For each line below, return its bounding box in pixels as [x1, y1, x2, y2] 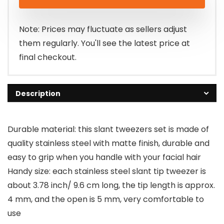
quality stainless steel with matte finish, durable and [7, 137, 209, 149]
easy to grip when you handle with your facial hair [7, 151, 201, 163]
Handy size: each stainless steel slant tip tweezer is [7, 165, 206, 177]
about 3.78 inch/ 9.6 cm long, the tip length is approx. [7, 179, 215, 191]
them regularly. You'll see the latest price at [19, 37, 190, 49]
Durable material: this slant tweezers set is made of [7, 123, 209, 135]
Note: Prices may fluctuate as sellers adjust [19, 23, 187, 35]
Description [15, 88, 60, 99]
